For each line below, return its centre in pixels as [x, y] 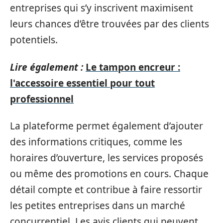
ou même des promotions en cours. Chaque [109, 174]
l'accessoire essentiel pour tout [82, 83]
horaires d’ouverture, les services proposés [107, 158]
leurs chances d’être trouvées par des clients [110, 24]
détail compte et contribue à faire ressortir [106, 190]
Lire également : [47, 67]
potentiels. [34, 40]
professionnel [42, 99]
